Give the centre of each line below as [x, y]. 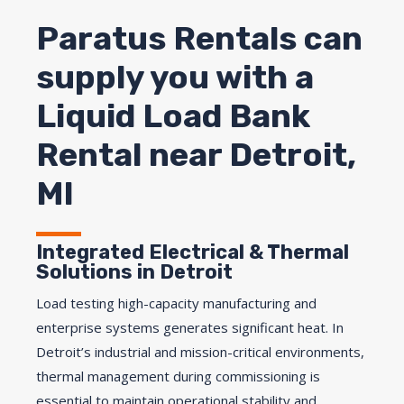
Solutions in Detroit [134, 271]
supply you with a [175, 77]
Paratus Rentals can [199, 38]
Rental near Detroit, [196, 154]
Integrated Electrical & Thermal [193, 252]
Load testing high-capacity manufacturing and [176, 303]
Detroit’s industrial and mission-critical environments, [200, 351]
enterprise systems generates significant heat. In [190, 327]
